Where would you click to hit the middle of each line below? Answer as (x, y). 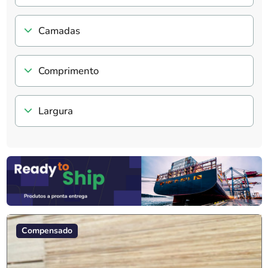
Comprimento (68, 71)
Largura (55, 111)
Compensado (47, 230)
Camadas (59, 31)
